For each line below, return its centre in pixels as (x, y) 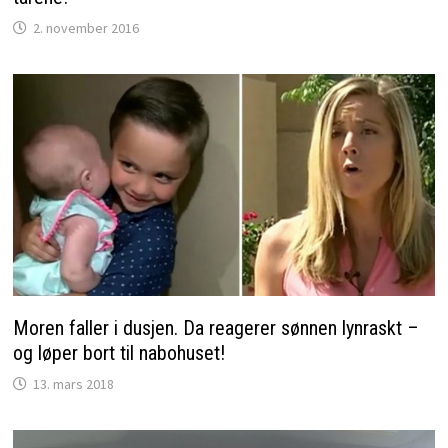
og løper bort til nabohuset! (118, 352)
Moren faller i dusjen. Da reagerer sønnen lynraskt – (215, 327)
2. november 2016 (85, 27)
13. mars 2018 (73, 383)
